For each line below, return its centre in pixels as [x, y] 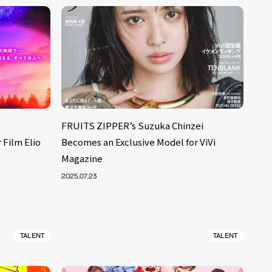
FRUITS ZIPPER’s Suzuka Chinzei [132, 125]
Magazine [82, 158]
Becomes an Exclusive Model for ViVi [138, 141]
